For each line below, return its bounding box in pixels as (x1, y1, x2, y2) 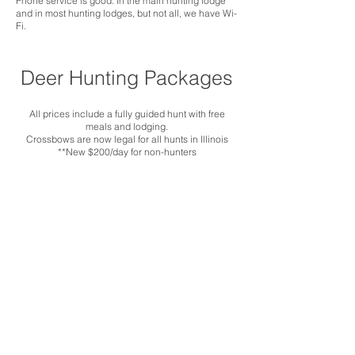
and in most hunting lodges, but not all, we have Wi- (16, 7, 237, 19)
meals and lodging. (86, 120, 168, 132)
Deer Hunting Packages (21, 66, 233, 90)
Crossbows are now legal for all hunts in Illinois (25, 133, 228, 145)
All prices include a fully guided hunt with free (29, 108, 225, 120)
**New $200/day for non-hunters (57, 146, 197, 158)
